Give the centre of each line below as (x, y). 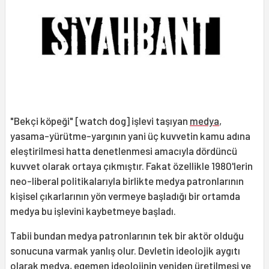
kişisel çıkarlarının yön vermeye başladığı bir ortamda (125, 196)
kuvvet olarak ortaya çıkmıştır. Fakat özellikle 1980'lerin (131, 166)
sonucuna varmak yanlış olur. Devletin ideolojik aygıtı (125, 251)
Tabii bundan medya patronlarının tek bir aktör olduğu (127, 236)
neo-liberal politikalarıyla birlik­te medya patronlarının (127, 181)
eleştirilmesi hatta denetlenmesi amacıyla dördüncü (124, 151)
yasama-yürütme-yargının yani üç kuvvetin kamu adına (130, 136)
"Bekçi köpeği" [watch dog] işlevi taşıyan (100, 121)
